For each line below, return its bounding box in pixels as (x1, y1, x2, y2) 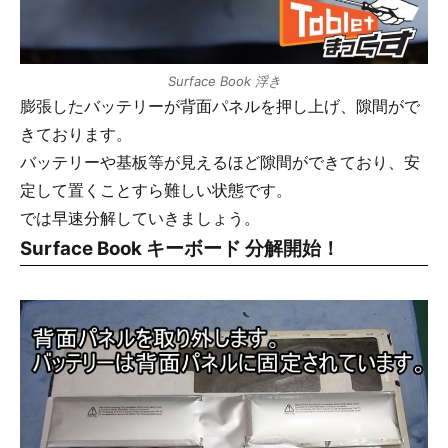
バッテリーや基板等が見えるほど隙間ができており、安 (20, 151, 420, 172)
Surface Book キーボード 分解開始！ (20, 236, 340, 260)
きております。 (20, 123, 132, 144)
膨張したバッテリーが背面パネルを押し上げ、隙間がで (20, 95, 420, 116)
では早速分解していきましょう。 (20, 207, 260, 228)
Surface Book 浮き (167, 72, 281, 89)
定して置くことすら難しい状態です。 (20, 179, 292, 200)
